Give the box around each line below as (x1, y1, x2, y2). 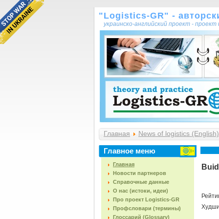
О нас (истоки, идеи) (113, 188, 168, 194)
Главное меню (104, 147, 155, 155)
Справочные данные (113, 179, 169, 185)
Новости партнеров (113, 170, 166, 176)
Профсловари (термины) (113, 205, 181, 211)
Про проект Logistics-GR (113, 197, 179, 202)
